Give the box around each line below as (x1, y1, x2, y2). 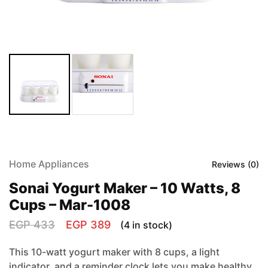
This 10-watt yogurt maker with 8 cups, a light (9, 246, 220, 258)
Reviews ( (212, 159, 251, 169)
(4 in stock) (120, 218, 172, 231)
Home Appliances (9, 158, 89, 170)
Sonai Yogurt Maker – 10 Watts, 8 (9, 179, 240, 197)
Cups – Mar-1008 (9, 196, 130, 214)
